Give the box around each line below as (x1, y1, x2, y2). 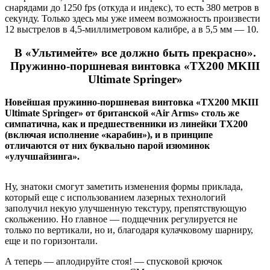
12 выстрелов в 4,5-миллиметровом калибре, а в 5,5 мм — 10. (5, 24, 259, 34)
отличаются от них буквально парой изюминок (5, 140, 210, 151)
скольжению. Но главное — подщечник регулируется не (5, 214, 237, 225)
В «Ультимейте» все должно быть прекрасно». (14, 46, 256, 59)
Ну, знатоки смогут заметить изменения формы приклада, (5, 181, 243, 192)
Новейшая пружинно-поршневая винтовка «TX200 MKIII (5, 97, 259, 108)
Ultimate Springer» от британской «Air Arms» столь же (5, 108, 239, 119)
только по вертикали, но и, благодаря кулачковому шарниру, (5, 225, 253, 236)
